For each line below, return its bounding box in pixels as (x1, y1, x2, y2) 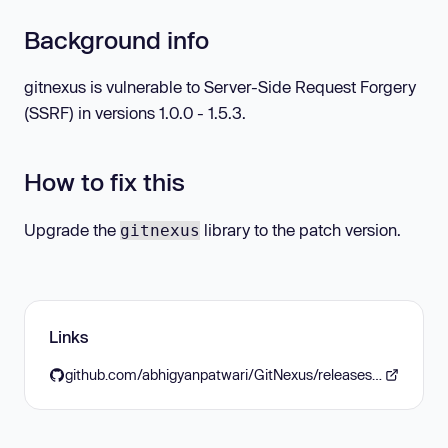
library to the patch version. (200, 219, 401, 239)
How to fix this (24, 167, 185, 197)
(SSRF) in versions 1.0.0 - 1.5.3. (24, 103, 246, 123)
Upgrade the (24, 219, 120, 239)
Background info (24, 24, 209, 54)
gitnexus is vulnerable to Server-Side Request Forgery (24, 77, 416, 97)
